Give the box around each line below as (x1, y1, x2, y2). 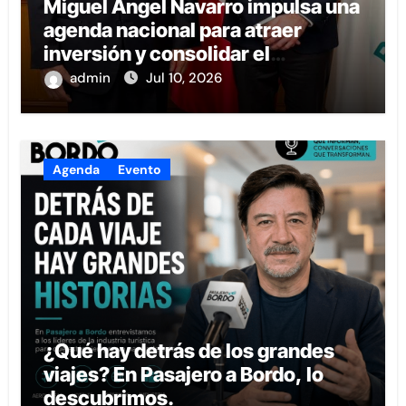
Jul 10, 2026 (145, 69, 222, 88)
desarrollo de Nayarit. (43, 65, 243, 90)
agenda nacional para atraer (43, 18, 302, 43)
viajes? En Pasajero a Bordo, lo (43, 362, 324, 387)
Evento (117, 161, 161, 179)
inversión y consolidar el (43, 42, 270, 66)
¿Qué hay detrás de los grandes (43, 339, 334, 363)
